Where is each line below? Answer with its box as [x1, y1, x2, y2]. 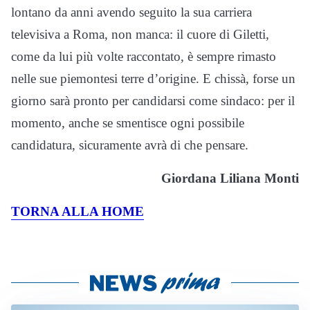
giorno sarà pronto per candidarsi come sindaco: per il [11, 93, 295, 108]
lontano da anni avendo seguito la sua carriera [11, 4, 252, 19]
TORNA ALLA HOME [11, 203, 144, 219]
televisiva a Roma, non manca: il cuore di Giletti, [11, 26, 269, 42]
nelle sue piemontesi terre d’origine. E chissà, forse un [11, 71, 295, 86]
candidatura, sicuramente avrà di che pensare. [11, 137, 248, 152]
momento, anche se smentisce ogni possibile [11, 115, 244, 130]
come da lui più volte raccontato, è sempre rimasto [11, 48, 276, 64]
